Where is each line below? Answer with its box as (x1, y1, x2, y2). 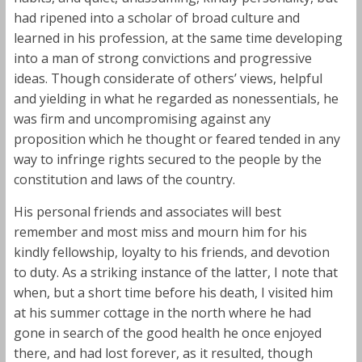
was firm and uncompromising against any (13, 109, 271, 128)
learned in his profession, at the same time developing (13, 28, 343, 47)
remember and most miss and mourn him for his (13, 222, 307, 241)
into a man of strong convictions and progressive (13, 48, 312, 67)
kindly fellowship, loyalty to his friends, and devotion (13, 242, 330, 261)
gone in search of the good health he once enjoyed (13, 323, 322, 342)
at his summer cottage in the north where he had (13, 303, 311, 322)
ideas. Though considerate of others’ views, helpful (13, 69, 322, 87)
